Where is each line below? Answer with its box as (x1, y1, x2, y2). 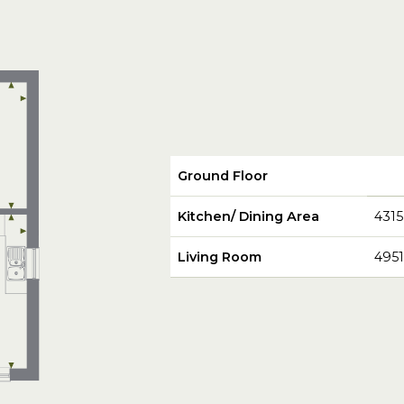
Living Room (177, 248, 262, 265)
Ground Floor (177, 167, 268, 184)
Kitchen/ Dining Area (177, 207, 319, 225)
